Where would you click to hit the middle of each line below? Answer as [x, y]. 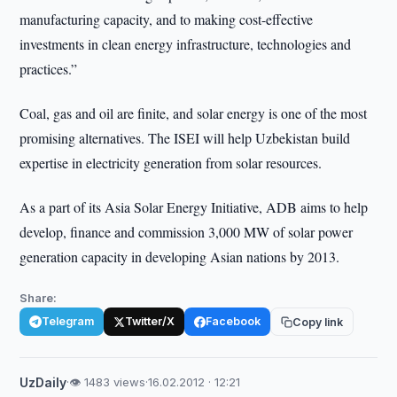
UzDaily [43, 382]
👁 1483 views [108, 382]
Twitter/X [150, 321]
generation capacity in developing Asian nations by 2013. [180, 257]
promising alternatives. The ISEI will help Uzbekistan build [185, 138]
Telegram [68, 321]
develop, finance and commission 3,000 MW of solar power [187, 232]
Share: [39, 298]
